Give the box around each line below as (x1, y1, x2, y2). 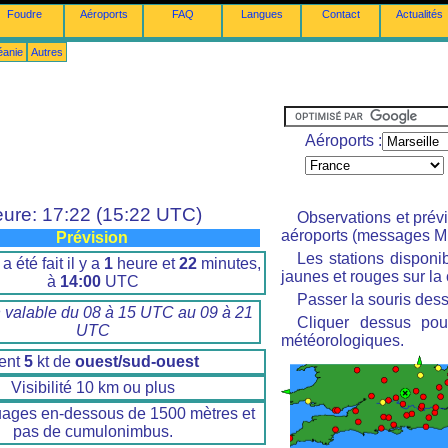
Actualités (396, 8, 443, 20)
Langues (240, 8, 283, 20)
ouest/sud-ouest (74, 352, 199, 370)
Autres (31, 46, 63, 58)
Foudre (7, 8, 42, 20)
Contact (321, 8, 360, 20)
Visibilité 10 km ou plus (11, 378, 175, 396)
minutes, (197, 254, 261, 272)
